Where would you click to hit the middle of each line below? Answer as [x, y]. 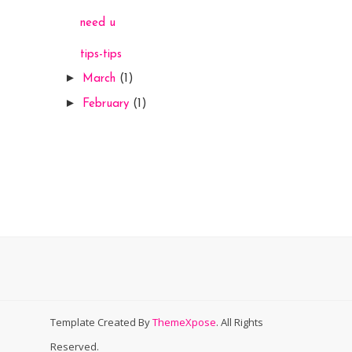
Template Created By [101, 322]
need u [97, 23]
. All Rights [240, 322]
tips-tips [101, 54]
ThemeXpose [184, 322]
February [108, 104]
